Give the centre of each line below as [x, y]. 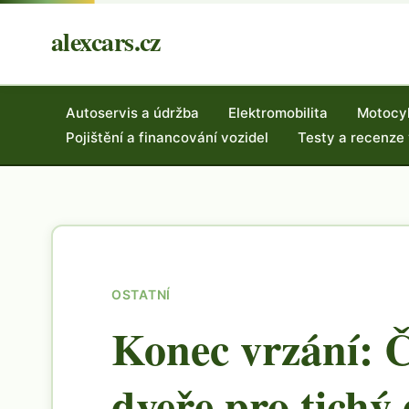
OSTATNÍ [141, 294]
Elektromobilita [278, 113]
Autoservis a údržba [132, 113]
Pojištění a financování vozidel [167, 137]
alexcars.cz [106, 42]
